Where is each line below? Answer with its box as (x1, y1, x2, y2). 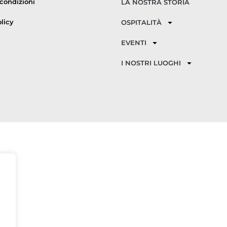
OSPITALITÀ (121, 18, 162, 27)
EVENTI (121, 39, 146, 47)
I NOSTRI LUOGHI (121, 59, 181, 67)
